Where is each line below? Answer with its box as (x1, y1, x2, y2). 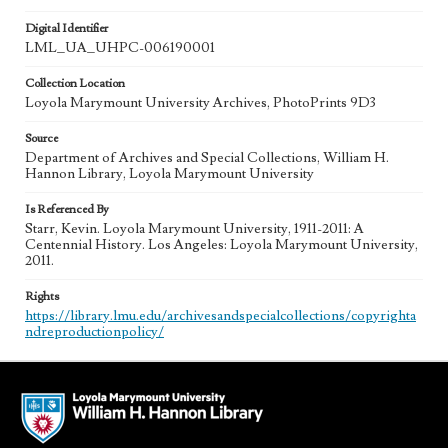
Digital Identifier (25, 21, 108, 36)
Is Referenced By (25, 202, 109, 217)
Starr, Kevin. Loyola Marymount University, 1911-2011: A (25, 220, 364, 238)
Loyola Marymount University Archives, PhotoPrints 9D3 (25, 94, 376, 112)
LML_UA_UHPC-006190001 (25, 39, 215, 57)
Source (25, 131, 58, 146)
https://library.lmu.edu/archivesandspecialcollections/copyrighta (25, 307, 416, 325)
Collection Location (25, 76, 125, 91)
